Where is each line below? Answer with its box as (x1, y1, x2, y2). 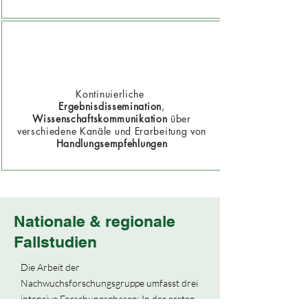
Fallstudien (14, 232, 101, 251)
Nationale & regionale (14, 212, 175, 230)
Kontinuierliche (76, 87, 148, 100)
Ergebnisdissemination (58, 100, 162, 113)
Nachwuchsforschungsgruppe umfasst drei (21, 277, 198, 289)
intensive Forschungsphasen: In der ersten (21, 293, 195, 305)
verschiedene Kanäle (16, 124, 112, 137)
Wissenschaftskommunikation (32, 112, 171, 125)
